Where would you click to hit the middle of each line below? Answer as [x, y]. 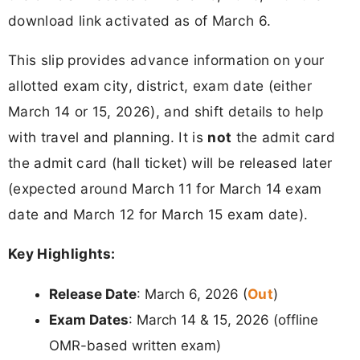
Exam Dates [89, 319]
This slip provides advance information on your [166, 60]
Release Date [93, 294]
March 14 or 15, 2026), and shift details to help [166, 112]
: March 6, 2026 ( [192, 294]
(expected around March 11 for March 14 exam [165, 189]
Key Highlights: [62, 254]
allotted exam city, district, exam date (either [160, 86]
